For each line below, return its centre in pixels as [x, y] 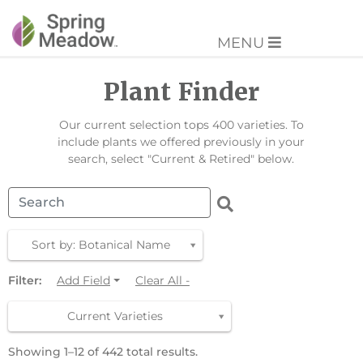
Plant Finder [181, 92]
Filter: [25, 281]
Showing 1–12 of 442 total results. [103, 352]
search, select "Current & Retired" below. [181, 159]
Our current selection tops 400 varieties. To [181, 125]
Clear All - [162, 281]
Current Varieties [115, 316]
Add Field [83, 281]
